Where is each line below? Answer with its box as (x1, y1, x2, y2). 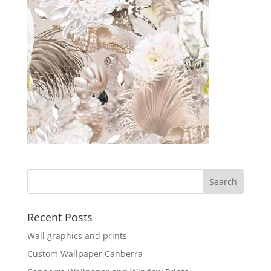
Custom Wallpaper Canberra (27, 248, 143, 260)
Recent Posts (27, 210, 93, 225)
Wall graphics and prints (27, 230, 127, 242)
